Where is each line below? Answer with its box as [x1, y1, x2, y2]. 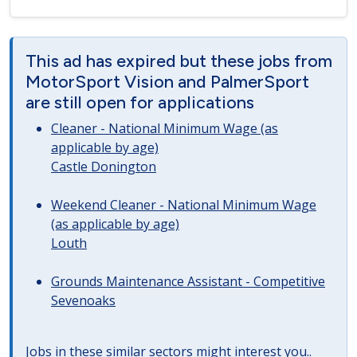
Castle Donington [51, 158, 156, 175]
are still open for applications [25, 92, 254, 112]
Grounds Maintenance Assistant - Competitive [51, 273, 325, 290]
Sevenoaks [51, 292, 116, 309]
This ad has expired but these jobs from [25, 50, 332, 71]
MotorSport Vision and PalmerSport [25, 71, 309, 92]
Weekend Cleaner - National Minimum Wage [51, 196, 316, 214]
